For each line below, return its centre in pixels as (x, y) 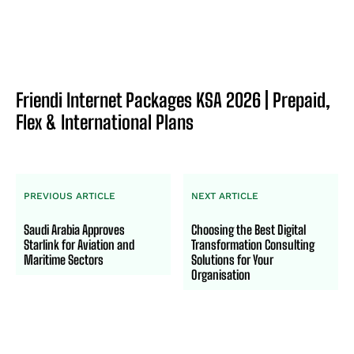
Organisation (221, 275)
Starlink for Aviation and (79, 245)
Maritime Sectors (64, 260)
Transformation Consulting (253, 245)
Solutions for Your (233, 260)
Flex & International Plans (105, 122)
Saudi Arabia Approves (74, 230)
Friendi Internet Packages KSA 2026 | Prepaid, (173, 100)
